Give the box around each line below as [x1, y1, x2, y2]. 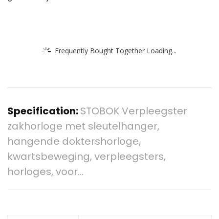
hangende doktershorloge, [7, 134, 141, 149]
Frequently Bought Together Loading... [55, 45, 176, 55]
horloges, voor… [7, 165, 84, 179]
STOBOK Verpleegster [80, 104, 187, 118]
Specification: [7, 104, 80, 118]
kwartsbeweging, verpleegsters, [7, 150, 166, 164]
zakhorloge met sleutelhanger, [7, 119, 159, 133]
